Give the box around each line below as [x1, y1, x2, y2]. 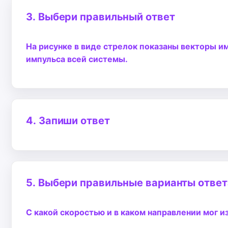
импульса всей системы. [26, 54, 128, 64]
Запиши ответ [38, 115, 110, 127]
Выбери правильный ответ [38, 11, 175, 23]
